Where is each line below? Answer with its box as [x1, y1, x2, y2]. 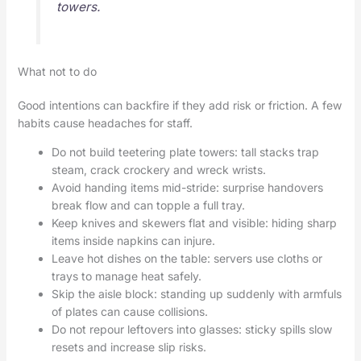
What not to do [17, 64, 97, 79]
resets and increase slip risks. [51, 340, 206, 355]
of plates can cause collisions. [51, 305, 208, 319]
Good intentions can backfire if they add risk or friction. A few [17, 98, 342, 113]
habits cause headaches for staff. [17, 116, 193, 131]
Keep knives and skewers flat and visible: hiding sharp [51, 216, 337, 230]
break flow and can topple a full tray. [51, 198, 245, 213]
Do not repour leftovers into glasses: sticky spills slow [51, 322, 332, 337]
